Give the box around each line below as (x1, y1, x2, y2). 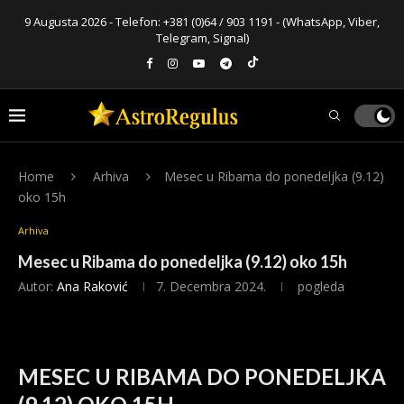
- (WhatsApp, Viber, (273, 14, 380, 30)
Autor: (18, 278, 57, 295)
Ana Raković (57, 278, 128, 295)
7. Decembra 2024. (156, 278, 266, 295)
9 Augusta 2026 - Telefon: (24, 14, 163, 30)
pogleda (294, 278, 344, 295)
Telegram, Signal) (155, 30, 249, 46)
